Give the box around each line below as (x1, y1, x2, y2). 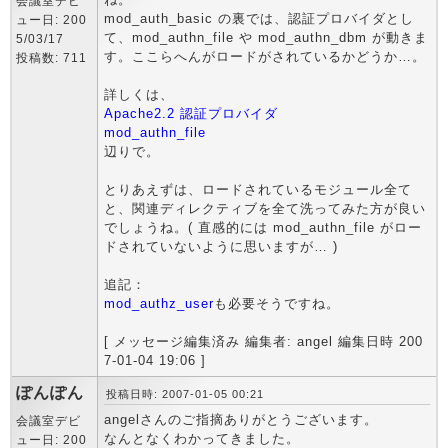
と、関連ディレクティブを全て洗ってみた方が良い (104, 201, 426, 216)
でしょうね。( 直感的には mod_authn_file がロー (104, 220, 422, 235)
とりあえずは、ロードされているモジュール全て (104, 182, 412, 197)
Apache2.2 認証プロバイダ (104, 106, 278, 121)
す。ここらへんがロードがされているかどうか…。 (104, 49, 426, 64)
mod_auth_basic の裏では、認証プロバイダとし (104, 11, 414, 26)
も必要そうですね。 (214, 296, 340, 311)
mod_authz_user (104, 296, 214, 311)
